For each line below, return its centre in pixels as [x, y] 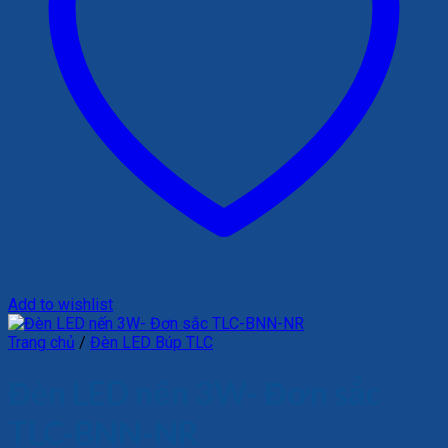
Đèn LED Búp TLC [151, 342]
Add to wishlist [60, 304]
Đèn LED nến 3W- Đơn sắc [194, 393]
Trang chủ [41, 342]
